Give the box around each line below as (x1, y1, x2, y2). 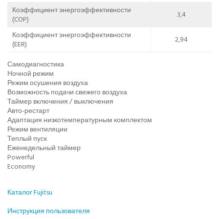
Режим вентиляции (7, 123, 67, 135)
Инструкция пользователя (7, 205, 90, 217)
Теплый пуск (7, 132, 47, 144)
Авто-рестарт (7, 105, 49, 116)
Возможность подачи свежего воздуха (7, 86, 127, 98)
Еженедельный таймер (7, 142, 81, 153)
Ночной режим (7, 67, 54, 79)
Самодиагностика (7, 58, 64, 70)
